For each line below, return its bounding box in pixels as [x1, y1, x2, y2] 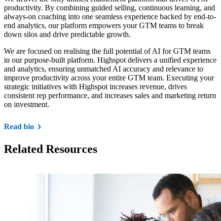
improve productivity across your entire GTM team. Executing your [4, 74, 214, 82]
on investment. [4, 100, 49, 109]
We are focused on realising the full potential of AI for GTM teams [4, 47, 211, 56]
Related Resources [4, 143, 97, 156]
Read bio [4, 122, 36, 131]
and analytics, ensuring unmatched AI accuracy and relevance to [4, 65, 203, 74]
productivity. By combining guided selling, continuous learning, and [4, 3, 215, 12]
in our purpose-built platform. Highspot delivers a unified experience [4, 56, 217, 65]
